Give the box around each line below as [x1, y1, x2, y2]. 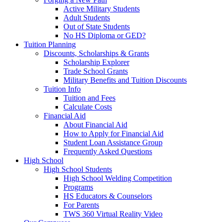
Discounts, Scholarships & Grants [44, 49, 149, 57]
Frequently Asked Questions [63, 147, 152, 156]
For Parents [63, 201, 99, 209]
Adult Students [63, 13, 110, 22]
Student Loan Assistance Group [63, 138, 163, 147]
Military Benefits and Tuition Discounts [63, 76, 187, 84]
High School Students [44, 165, 112, 173]
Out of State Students [63, 22, 130, 31]
